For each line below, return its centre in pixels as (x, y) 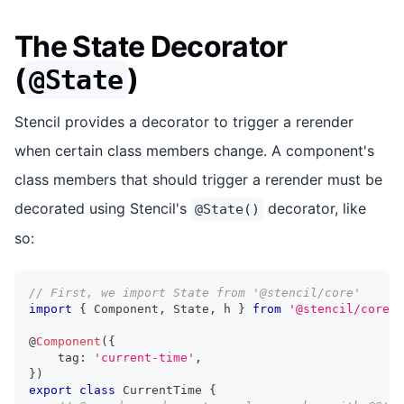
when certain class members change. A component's (194, 150)
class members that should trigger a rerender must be (198, 179)
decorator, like (315, 208)
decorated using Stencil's (103, 208)
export (50, 390)
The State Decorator (151, 46)
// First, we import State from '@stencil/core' (195, 292)
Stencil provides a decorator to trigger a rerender (184, 121)
